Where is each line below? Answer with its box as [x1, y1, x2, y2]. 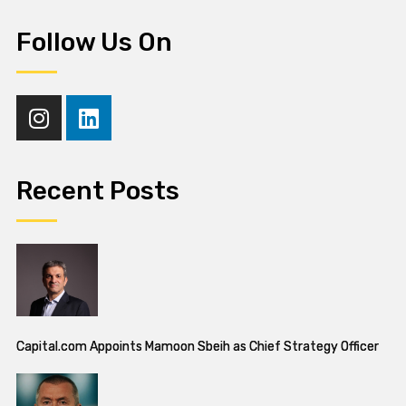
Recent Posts [16, 176, 179, 207]
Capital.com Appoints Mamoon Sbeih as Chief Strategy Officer [16, 339, 379, 355]
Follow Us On [16, 27, 172, 58]
